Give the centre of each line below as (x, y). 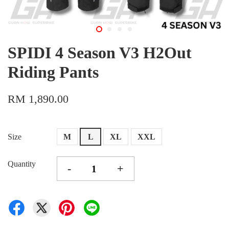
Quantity (22, 164)
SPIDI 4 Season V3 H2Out (100, 53)
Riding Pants (53, 72)
